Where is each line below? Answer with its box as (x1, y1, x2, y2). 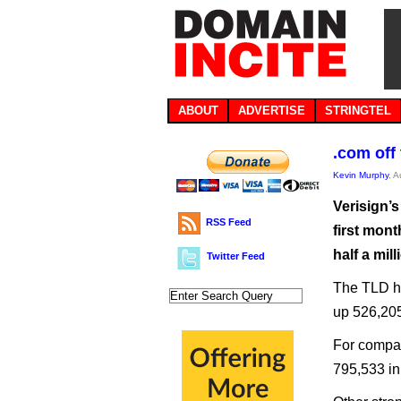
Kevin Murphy (333, 170, 388, 180)
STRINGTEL (325, 104, 391, 117)
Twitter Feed (207, 251, 265, 261)
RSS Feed (206, 217, 252, 227)
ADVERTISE (238, 104, 305, 117)
